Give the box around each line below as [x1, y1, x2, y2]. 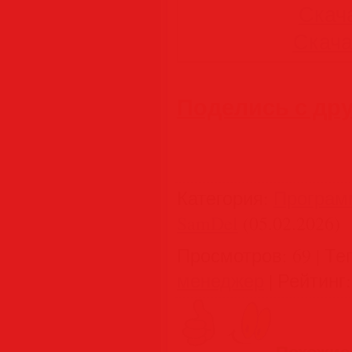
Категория [177, 185, 263, 211]
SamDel [177, 211, 238, 236]
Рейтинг [277, 268, 346, 293]
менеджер [177, 268, 264, 293]
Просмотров [177, 243, 282, 268]
